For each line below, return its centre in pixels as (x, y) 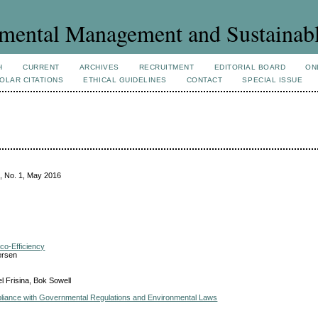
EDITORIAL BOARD (250, 67)
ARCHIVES (99, 67)
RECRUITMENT (166, 67)
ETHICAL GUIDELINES (125, 80)
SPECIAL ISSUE (273, 80)
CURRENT (41, 67)
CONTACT (204, 80)
